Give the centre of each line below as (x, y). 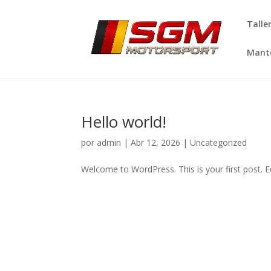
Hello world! (124, 122)
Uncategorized (219, 142)
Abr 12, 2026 (156, 142)
